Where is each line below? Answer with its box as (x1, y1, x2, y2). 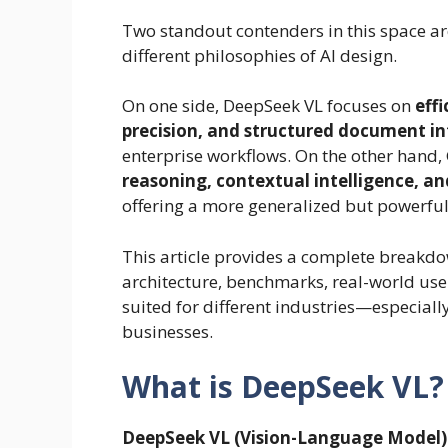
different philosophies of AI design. (122, 43, 397, 67)
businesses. (122, 319, 213, 343)
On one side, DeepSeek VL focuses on (122, 94, 415, 118)
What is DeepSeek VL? (122, 366, 444, 408)
